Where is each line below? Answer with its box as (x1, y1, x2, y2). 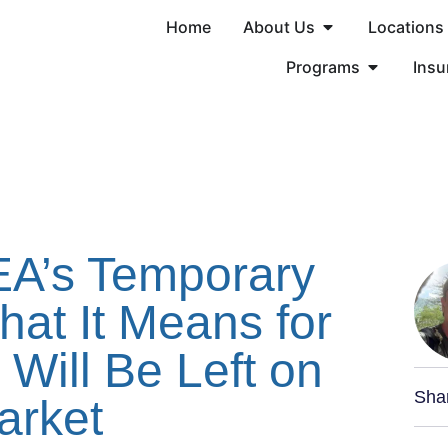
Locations (367, 16, 444, 37)
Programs (285, 56, 360, 77)
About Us (242, 16, 315, 37)
